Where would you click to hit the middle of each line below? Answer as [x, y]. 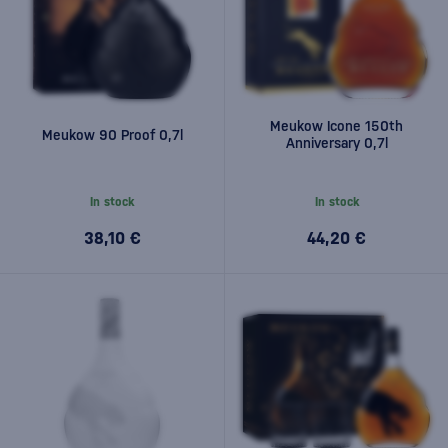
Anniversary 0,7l [336, 143]
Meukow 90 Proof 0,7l [112, 134]
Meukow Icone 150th [336, 126]
